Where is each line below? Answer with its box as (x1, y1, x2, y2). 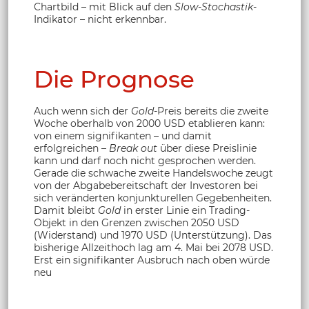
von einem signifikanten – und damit (34, 129, 212, 142)
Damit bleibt (34, 203, 98, 217)
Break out (109, 141, 157, 154)
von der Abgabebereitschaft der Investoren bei (34, 179, 258, 192)
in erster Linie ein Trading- (121, 203, 250, 217)
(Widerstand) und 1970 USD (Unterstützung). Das (34, 228, 272, 241)
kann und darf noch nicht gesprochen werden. (34, 154, 256, 167)
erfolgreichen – (34, 141, 109, 154)
